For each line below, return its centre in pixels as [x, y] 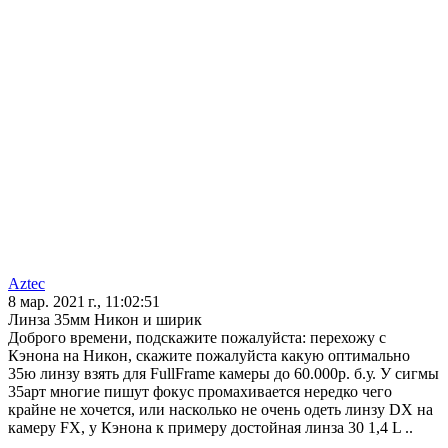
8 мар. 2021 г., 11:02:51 [84, 302]
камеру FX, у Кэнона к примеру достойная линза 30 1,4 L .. [210, 428]
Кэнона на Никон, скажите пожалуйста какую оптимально [209, 356]
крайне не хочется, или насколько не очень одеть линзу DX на [220, 410]
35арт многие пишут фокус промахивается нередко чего [200, 392]
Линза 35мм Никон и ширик [105, 320]
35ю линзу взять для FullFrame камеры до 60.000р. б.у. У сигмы [223, 374]
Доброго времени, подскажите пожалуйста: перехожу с [197, 338]
